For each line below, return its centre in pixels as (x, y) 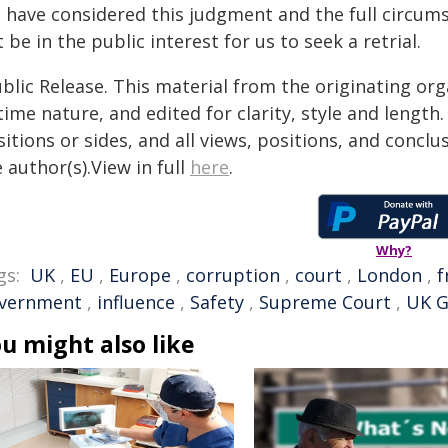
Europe (140, 275)
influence (136, 302)
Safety (217, 302)
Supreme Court (325, 302)
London (389, 275)
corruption (233, 275)
